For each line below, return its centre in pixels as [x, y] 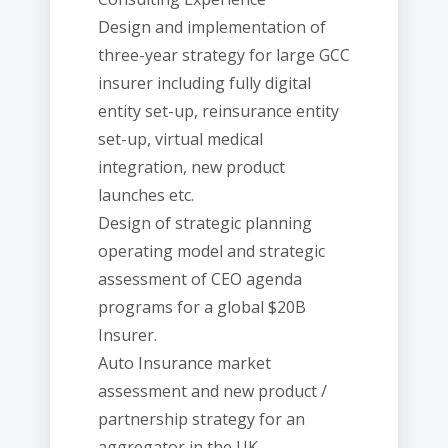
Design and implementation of [212, 27]
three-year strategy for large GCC [224, 55]
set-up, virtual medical [180, 139]
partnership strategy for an [201, 419]
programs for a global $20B [202, 307]
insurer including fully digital [204, 83]
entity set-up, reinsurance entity [218, 111]
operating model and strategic [211, 251]
